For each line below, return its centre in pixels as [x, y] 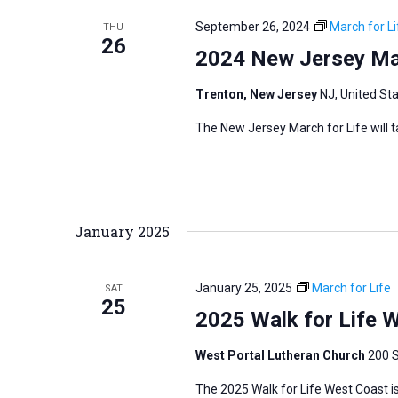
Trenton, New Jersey [257, 94]
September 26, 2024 [252, 26]
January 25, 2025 [243, 287]
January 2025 [122, 231]
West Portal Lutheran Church [281, 355]
